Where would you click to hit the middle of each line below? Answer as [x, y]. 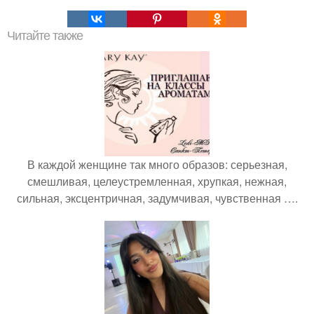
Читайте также [45, 36]
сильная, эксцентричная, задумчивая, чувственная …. [157, 198]
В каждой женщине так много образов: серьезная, [157, 165]
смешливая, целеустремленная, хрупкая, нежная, [157, 182]
